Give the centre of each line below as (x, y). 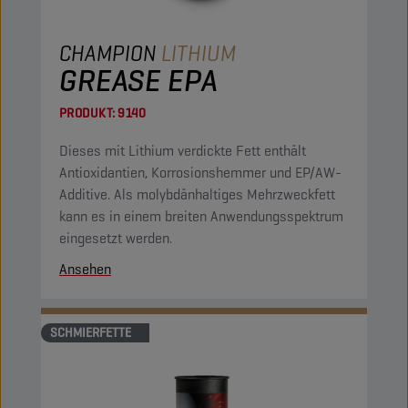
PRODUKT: (87, 113)
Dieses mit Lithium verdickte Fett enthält (183, 151)
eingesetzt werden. (116, 238)
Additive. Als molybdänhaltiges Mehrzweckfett (197, 194)
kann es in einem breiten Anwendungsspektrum (201, 216)
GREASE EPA (138, 80)
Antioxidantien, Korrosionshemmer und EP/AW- (200, 173)
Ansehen (85, 269)
